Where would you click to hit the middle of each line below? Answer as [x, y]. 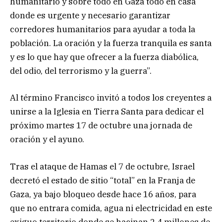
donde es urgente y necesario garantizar [90, 16]
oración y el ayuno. [47, 139]
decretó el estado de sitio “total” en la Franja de [103, 180]
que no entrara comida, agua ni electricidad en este [111, 208]
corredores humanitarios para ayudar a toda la [103, 29]
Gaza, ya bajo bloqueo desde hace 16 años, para [103, 194]
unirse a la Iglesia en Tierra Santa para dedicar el [107, 112]
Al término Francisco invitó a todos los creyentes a [111, 98]
